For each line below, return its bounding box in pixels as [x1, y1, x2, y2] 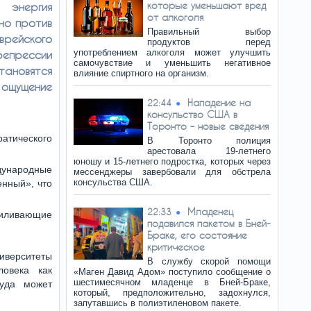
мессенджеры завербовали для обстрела [74, 167, 271, 177]
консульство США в [147, 108, 237, 120]
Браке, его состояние [147, 229, 247, 241]
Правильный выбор [147, 26, 271, 37]
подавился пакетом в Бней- [147, 217, 271, 229]
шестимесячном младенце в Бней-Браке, [74, 277, 271, 287]
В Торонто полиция [147, 135, 271, 146]
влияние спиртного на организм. [74, 68, 209, 78]
